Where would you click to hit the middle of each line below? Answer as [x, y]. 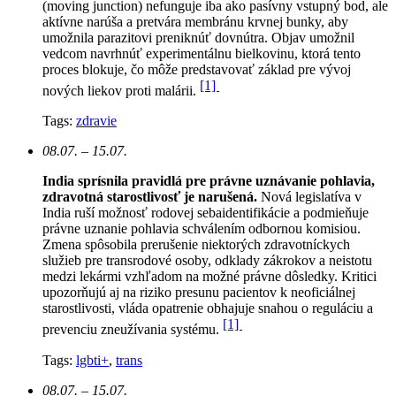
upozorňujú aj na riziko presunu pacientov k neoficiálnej [199, 293]
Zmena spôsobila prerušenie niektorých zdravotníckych [196, 245]
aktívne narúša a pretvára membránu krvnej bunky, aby [195, 21]
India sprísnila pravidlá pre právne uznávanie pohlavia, [209, 181]
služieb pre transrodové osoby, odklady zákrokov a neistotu [207, 261]
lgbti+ [92, 360]
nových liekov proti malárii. [121, 91]
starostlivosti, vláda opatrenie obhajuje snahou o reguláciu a [208, 308]
